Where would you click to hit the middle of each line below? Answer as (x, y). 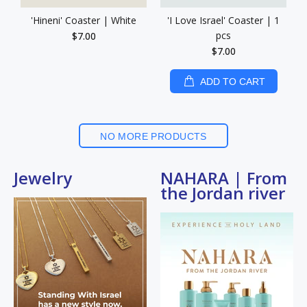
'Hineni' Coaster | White (84, 20)
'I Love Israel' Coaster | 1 (223, 20)
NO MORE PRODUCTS (153, 136)
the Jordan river (223, 193)
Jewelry (43, 178)
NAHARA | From (224, 178)
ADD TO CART (232, 82)
